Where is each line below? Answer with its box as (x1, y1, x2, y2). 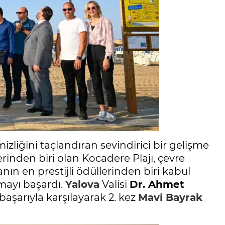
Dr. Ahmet (130, 178, 184, 191)
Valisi (99, 178, 130, 191)
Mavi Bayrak (138, 191, 202, 204)
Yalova (65, 178, 99, 191)
